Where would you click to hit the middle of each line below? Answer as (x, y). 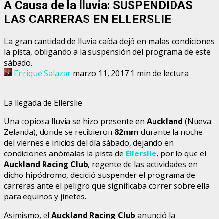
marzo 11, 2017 (102, 73)
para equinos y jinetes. (45, 196)
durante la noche (171, 132)
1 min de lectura (160, 73)
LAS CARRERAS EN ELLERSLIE (88, 19)
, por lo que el (181, 153)
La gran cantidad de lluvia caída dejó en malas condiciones (109, 41)
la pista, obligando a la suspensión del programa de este (107, 52)
